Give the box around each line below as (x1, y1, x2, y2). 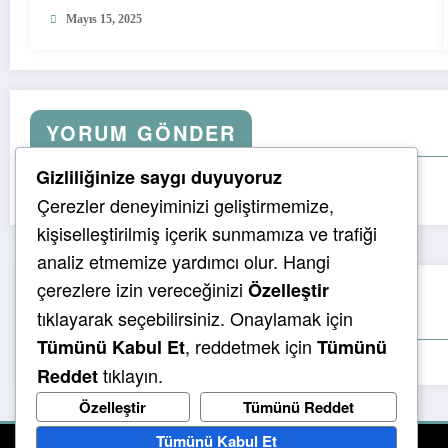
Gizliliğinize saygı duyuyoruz (36, 164, 282, 191)
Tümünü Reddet (242, 395, 354, 418)
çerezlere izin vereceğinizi (37, 276, 248, 303)
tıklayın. (98, 362, 163, 389)
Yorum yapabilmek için (30, 177, 214, 204)
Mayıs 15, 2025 (66, 11, 142, 26)
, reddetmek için (185, 333, 317, 360)
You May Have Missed (58, 300, 304, 330)
